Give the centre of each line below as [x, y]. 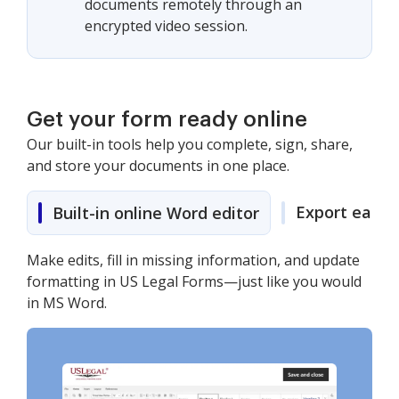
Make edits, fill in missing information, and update [193, 260]
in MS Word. [67, 303]
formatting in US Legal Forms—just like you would [194, 281]
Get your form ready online [167, 119]
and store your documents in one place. [158, 166]
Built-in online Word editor [156, 213]
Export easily [346, 212]
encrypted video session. [166, 26]
